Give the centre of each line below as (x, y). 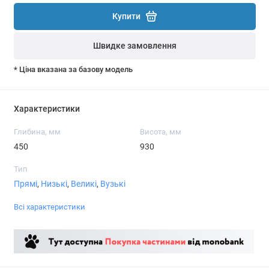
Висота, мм (160, 132)
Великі (83, 184)
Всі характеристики (49, 207)
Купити (126, 16)
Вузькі (113, 184)
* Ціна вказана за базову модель (73, 69)
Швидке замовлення (134, 46)
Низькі (54, 184)
